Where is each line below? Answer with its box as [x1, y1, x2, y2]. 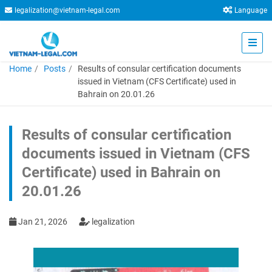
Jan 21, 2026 [16, 217, 69, 226]
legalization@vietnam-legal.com [15, 6, 120, 15]
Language [234, 6, 267, 15]
